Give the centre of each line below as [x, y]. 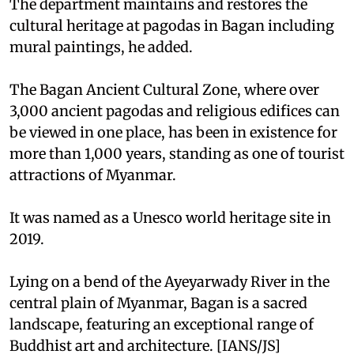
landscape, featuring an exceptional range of [162, 324]
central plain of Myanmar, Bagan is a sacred [158, 303]
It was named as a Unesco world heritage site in [170, 217]
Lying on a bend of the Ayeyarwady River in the [169, 281]
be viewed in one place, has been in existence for [173, 132]
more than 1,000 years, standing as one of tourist [177, 153]
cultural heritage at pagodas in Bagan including [172, 25]
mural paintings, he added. [101, 47]
